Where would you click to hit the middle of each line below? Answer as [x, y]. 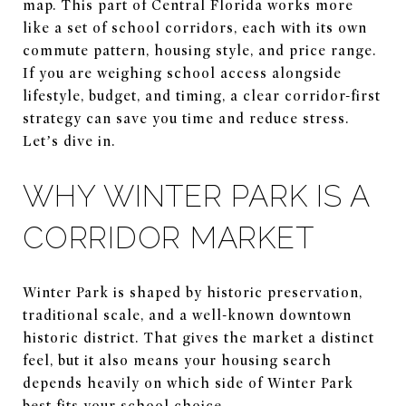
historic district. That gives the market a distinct [198, 338]
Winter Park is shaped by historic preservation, [193, 292]
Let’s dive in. [69, 141]
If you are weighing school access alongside [182, 73]
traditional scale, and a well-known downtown [187, 315]
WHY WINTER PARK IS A [196, 196]
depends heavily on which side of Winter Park [188, 383]
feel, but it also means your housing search [177, 360]
